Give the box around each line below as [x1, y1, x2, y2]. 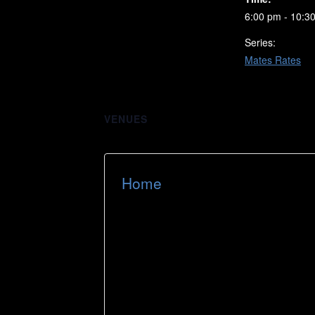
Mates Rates [245, 53, 301, 67]
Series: [245, 35, 276, 50]
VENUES [104, 111, 148, 126]
